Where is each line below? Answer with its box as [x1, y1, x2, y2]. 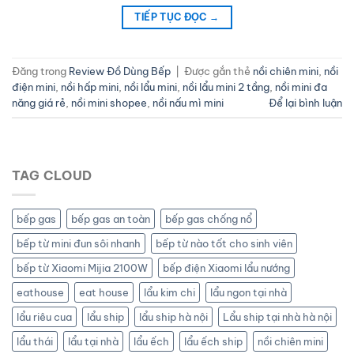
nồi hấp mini [61, 80, 119, 93]
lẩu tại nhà [68, 335, 119, 348]
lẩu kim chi [144, 286, 195, 299]
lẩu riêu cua [17, 311, 72, 324]
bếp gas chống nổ [165, 213, 252, 226]
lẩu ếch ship [184, 335, 243, 348]
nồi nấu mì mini [153, 96, 224, 109]
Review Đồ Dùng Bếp [69, 64, 171, 77]
